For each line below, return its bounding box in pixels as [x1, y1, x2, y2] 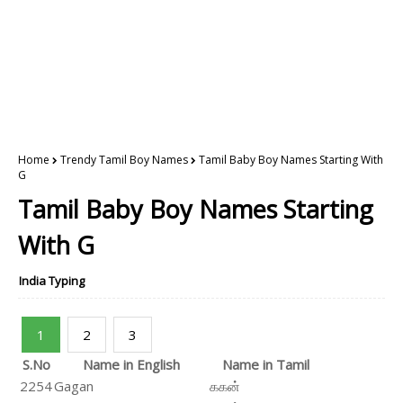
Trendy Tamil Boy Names [60, 152, 188, 167]
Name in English [82, 355, 180, 373]
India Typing [19, 273, 85, 289]
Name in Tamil [222, 355, 309, 373]
